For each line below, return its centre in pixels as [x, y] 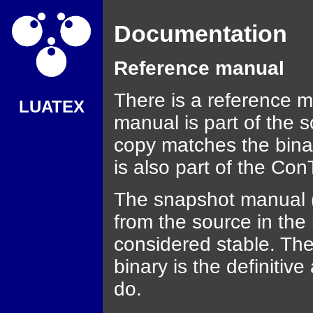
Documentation [201, 34]
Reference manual [199, 68]
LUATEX [51, 106]
